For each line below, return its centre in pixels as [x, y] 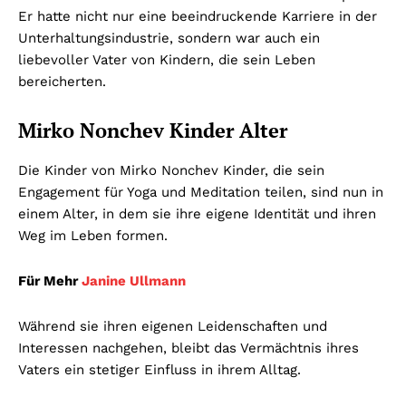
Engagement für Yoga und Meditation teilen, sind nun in [201, 193]
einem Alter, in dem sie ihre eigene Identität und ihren [197, 214]
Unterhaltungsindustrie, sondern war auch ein [169, 39]
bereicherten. [62, 82]
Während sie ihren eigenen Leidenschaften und [173, 327]
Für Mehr [50, 281]
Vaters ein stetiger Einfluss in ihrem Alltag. [159, 370]
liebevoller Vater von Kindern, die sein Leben [167, 60]
